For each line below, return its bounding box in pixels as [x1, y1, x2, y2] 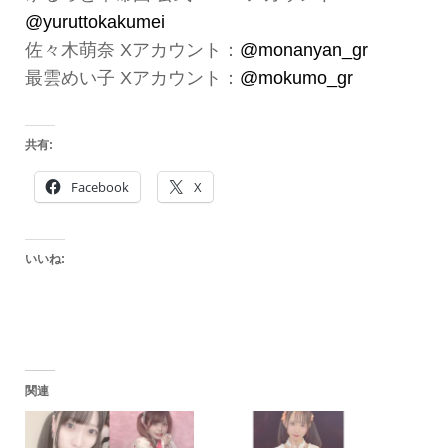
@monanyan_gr [239, 39, 368, 60]
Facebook [70, 178, 129, 197]
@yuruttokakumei [24, 11, 165, 32]
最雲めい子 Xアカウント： [24, 67, 240, 88]
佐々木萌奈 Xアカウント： [24, 39, 240, 60]
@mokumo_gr [239, 67, 353, 88]
